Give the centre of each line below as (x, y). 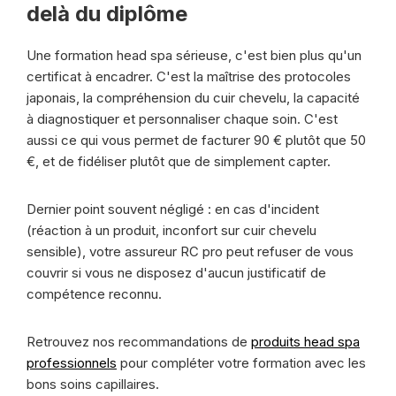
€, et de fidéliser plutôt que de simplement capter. (179, 161)
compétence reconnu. (94, 294)
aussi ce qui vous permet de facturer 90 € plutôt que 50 (196, 140)
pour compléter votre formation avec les (241, 363)
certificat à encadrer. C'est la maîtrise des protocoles (189, 76)
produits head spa (305, 342)
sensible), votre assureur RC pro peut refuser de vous (190, 251)
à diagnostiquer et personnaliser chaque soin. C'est (182, 119)
